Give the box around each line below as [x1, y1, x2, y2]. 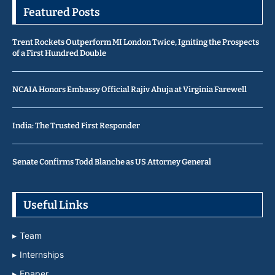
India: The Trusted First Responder [12, 121, 140, 131]
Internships [20, 249, 64, 260]
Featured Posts [23, 6, 100, 20]
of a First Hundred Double [12, 48, 106, 58]
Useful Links [23, 198, 88, 212]
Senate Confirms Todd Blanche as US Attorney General [12, 157, 212, 167]
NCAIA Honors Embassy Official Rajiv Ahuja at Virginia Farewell [12, 85, 247, 95]
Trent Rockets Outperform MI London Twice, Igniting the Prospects [12, 37, 259, 47]
